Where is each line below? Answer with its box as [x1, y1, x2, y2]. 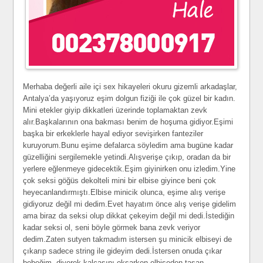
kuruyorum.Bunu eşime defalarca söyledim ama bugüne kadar [23, 141, 234, 150]
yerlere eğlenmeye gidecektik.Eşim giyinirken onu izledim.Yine [23, 164, 236, 173]
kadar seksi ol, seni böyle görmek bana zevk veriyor [23, 223, 201, 232]
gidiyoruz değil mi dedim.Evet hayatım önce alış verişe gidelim [23, 200, 237, 208]
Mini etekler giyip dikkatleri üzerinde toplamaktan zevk [23, 106, 208, 114]
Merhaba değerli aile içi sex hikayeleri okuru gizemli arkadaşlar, [23, 82, 238, 91]
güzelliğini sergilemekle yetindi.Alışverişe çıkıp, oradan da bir [23, 153, 231, 161]
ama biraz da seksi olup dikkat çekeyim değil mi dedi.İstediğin [23, 211, 235, 220]
